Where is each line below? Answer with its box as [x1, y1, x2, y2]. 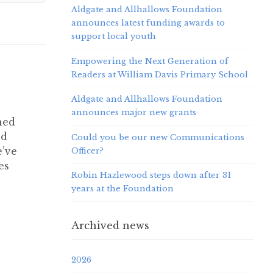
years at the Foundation [71, 183, 174, 194]
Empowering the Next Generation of [71, 55, 229, 66]
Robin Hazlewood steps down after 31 [71, 170, 231, 181]
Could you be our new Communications [71, 132, 244, 143]
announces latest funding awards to [71, 17, 225, 28]
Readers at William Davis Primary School [71, 69, 248, 80]
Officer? [71, 145, 104, 156]
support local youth [71, 30, 156, 41]
